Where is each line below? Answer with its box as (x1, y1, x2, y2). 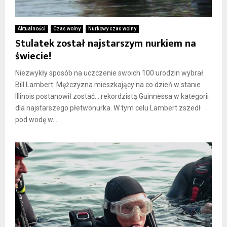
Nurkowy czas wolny (88, 25, 136, 31)
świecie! (15, 47, 51, 65)
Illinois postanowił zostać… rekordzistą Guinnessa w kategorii (15, 92, 209, 100)
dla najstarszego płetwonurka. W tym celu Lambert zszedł (15, 103, 201, 112)
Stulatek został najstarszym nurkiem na (15, 34, 196, 52)
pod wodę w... (15, 115, 57, 124)
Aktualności (18, 25, 46, 31)
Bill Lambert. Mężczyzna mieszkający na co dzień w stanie (15, 80, 201, 89)
